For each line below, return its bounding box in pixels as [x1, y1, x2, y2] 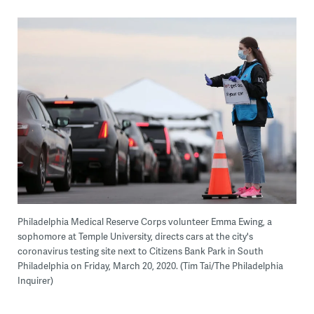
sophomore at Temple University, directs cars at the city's [17, 230, 253, 243]
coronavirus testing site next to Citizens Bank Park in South [17, 245, 264, 258]
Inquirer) [17, 274, 53, 287]
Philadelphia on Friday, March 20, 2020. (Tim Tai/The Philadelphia [17, 259, 283, 273]
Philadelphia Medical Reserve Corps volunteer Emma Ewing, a [17, 215, 272, 228]
